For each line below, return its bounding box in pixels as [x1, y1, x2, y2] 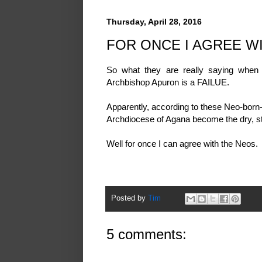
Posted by [111, 194, 148, 202]
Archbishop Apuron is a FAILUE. [106, 77, 232, 88]
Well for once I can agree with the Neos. [106, 139, 260, 149]
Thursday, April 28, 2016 [106, 16, 202, 26]
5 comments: [106, 226, 187, 242]
